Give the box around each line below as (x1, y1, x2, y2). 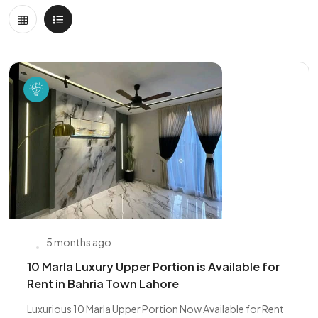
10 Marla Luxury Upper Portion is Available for (27, 259, 280, 274)
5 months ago (46, 236, 111, 248)
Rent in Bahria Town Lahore (27, 276, 179, 291)
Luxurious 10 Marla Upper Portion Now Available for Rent (27, 302, 284, 315)
